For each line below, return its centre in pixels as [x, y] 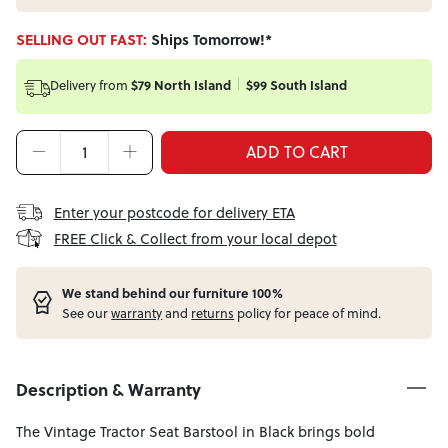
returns [213, 313]
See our [87, 313]
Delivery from [88, 84]
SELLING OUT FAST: [83, 39]
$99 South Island [296, 84]
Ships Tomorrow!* [211, 39]
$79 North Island [180, 84]
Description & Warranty [108, 388]
